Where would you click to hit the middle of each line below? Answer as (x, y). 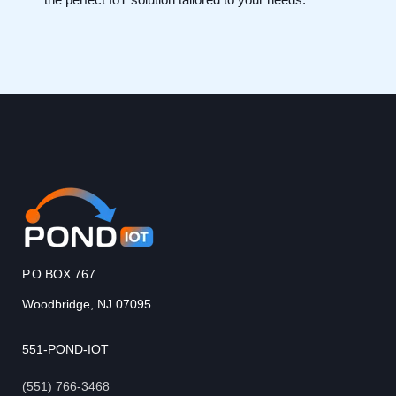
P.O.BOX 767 (59, 274)
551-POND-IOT (65, 349)
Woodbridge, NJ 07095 (87, 304)
